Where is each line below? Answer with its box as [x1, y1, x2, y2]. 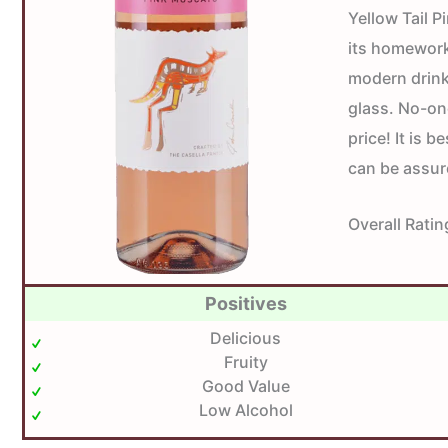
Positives [204, 293, 287, 315]
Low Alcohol [198, 400, 293, 421]
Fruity [223, 352, 268, 373]
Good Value [201, 376, 290, 397]
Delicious [210, 328, 281, 349]
